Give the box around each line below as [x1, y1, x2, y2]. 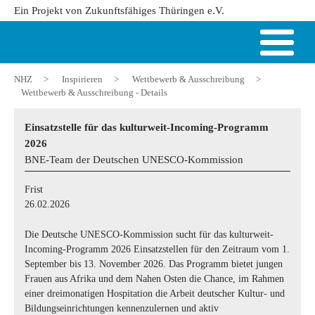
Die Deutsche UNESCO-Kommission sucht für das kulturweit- [25, 229, 274, 240]
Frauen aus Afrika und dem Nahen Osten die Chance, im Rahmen [25, 274, 284, 284]
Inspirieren [62, 74, 103, 84]
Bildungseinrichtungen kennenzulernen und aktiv [25, 303, 219, 314]
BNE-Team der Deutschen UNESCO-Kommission [25, 153, 243, 165]
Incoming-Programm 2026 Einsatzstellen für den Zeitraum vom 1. [25, 244, 290, 255]
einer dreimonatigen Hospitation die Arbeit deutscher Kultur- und [25, 288, 285, 299]
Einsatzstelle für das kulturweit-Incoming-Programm [25, 121, 269, 133]
